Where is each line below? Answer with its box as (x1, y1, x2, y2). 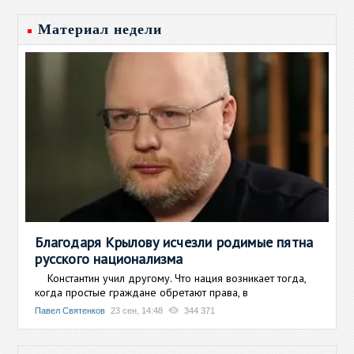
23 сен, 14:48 (111, 305, 164, 315)
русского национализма (35, 249, 183, 268)
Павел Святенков (35, 305, 106, 315)
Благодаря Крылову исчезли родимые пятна (35, 232, 314, 251)
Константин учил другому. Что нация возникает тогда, (35, 270, 307, 285)
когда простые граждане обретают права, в (35, 284, 249, 299)
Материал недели (38, 21, 163, 37)
